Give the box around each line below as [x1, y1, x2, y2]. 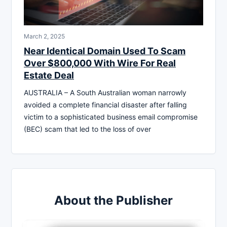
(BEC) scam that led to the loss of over [24, 124, 151, 133]
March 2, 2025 [24, 32, 65, 40]
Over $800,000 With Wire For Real [24, 57, 176, 68]
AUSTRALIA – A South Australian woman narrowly [24, 88, 186, 97]
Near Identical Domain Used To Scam [24, 45, 185, 56]
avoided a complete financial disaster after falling [24, 100, 187, 109]
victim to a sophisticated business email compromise [24, 112, 198, 121]
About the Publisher [54, 193, 173, 208]
